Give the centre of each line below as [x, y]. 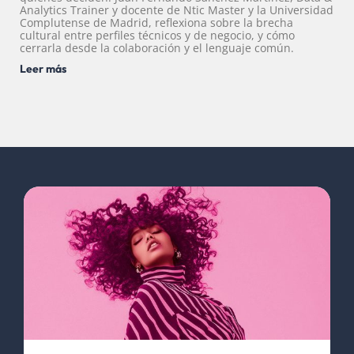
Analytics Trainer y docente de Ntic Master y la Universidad [177, 9]
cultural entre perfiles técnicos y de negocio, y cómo [157, 35]
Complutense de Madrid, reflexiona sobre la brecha [156, 22]
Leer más [43, 68]
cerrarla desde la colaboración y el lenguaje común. [157, 47]
